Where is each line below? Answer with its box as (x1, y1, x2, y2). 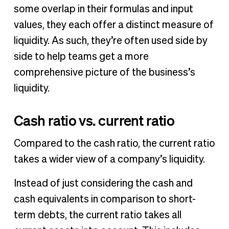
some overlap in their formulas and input (13, 4, 193, 14)
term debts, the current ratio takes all (13, 210, 181, 221)
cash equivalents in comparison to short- (13, 194, 196, 205)
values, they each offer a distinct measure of (13, 19, 214, 30)
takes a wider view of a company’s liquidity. (13, 154, 207, 165)
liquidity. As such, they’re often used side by (13, 35, 208, 46)
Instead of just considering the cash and (13, 178, 193, 189)
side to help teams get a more (13, 51, 149, 62)
